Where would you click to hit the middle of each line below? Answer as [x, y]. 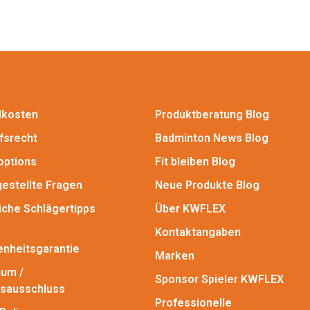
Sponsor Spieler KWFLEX [219, 279]
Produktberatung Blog [212, 114]
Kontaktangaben [198, 232]
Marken [174, 255]
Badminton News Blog [211, 138]
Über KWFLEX [190, 208]
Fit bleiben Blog [195, 161]
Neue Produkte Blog [207, 185]
